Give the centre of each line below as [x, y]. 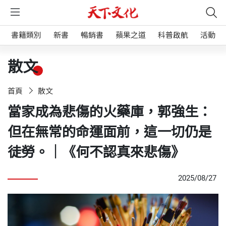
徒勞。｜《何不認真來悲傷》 [96, 152]
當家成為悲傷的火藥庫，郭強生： [110, 112]
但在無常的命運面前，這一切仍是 [110, 132]
